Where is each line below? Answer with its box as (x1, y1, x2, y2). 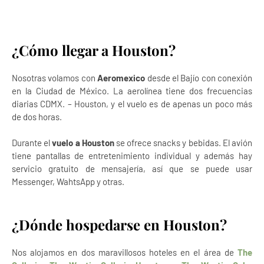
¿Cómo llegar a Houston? (12, 41, 176, 60)
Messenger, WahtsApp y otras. (12, 176, 124, 187)
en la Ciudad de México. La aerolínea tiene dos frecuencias (12, 85, 252, 96)
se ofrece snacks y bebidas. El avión (114, 137, 253, 148)
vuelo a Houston (52, 137, 114, 148)
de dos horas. (12, 111, 62, 122)
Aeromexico (97, 72, 146, 83)
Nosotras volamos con (12, 72, 98, 83)
